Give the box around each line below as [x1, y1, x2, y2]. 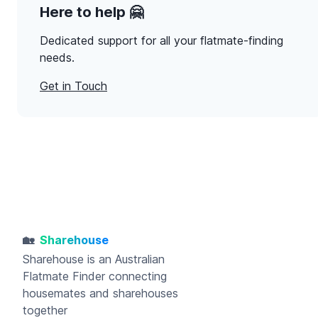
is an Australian [84, 251, 165, 266]
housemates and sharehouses [23, 285, 178, 300]
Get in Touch [40, 79, 107, 94]
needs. [40, 50, 75, 65]
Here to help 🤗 [40, 3, 143, 21]
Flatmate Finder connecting [23, 268, 167, 283]
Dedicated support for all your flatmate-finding [40, 33, 283, 48]
